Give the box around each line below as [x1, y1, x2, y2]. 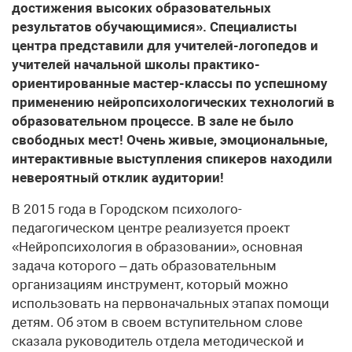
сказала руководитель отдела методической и [12, 333, 304, 349]
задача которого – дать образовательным [12, 258, 277, 273]
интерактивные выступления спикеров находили [12, 151, 332, 167]
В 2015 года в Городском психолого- [12, 201, 242, 217]
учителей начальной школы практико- [12, 57, 260, 72]
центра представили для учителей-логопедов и [12, 38, 318, 53]
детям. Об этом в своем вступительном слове [12, 314, 302, 330]
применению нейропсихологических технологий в [12, 94, 335, 110]
